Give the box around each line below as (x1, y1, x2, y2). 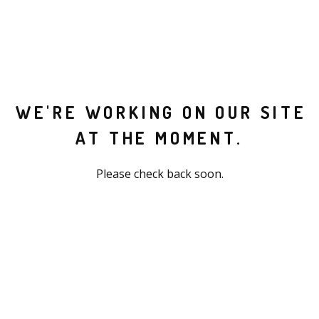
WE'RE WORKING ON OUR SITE (15, 100, 307, 123)
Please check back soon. (95, 165, 224, 182)
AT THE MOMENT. (75, 126, 244, 149)
